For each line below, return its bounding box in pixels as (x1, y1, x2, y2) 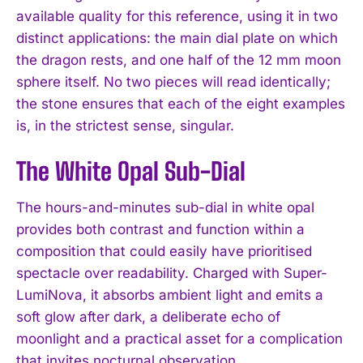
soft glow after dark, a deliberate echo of (16, 308, 280, 325)
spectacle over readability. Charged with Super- (16, 264, 327, 281)
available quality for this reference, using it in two (16, 7, 338, 24)
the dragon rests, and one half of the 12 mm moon (16, 51, 341, 68)
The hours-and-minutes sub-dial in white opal (16, 199, 314, 216)
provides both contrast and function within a (16, 220, 305, 237)
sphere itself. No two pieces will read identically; (16, 73, 331, 90)
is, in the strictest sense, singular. (16, 117, 234, 134)
